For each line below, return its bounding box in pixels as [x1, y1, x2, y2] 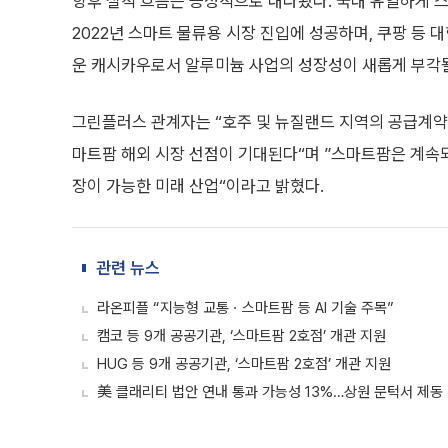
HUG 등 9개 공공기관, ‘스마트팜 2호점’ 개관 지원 [97, 355, 391, 373]
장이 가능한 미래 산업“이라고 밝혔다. [72, 176, 324, 196]
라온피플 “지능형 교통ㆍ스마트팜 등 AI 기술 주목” [97, 299, 394, 317]
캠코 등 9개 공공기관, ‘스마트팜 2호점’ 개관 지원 [97, 327, 386, 345]
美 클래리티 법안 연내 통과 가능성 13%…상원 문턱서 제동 [97, 383, 443, 401]
